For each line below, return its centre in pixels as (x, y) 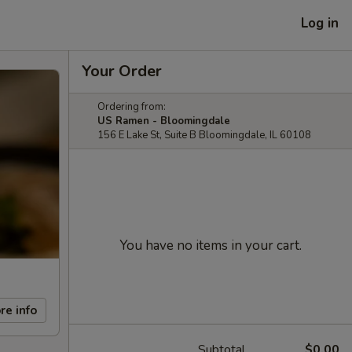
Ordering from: (132, 107)
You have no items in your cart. (211, 246)
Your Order (122, 71)
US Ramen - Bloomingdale (164, 121)
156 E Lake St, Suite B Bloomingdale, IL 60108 (204, 135)
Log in (320, 23)
